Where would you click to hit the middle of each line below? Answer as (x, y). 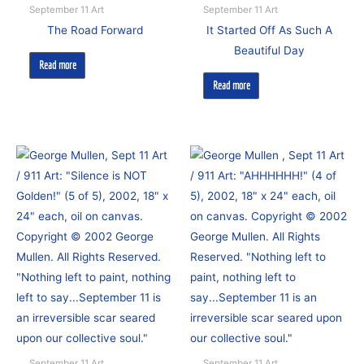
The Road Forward (95, 30)
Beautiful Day (269, 51)
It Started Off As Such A (269, 30)
